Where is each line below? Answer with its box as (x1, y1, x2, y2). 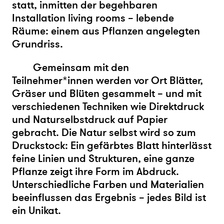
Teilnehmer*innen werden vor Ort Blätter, (12, 73, 203, 87)
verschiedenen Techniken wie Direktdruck (12, 99, 204, 113)
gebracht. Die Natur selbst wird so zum (12, 125, 196, 139)
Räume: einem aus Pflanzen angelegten (12, 24, 200, 38)
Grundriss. (12, 37, 63, 51)
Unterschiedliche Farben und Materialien (12, 177, 204, 191)
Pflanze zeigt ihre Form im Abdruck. (12, 164, 179, 178)
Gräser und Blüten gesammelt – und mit (12, 86, 201, 100)
